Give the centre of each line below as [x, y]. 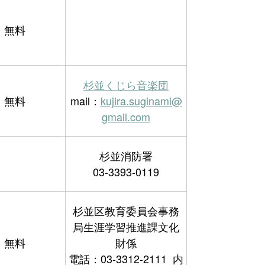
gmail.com [126, 117]
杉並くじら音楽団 [126, 85]
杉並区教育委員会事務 [126, 211]
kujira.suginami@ [141, 101]
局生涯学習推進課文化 [126, 227]
